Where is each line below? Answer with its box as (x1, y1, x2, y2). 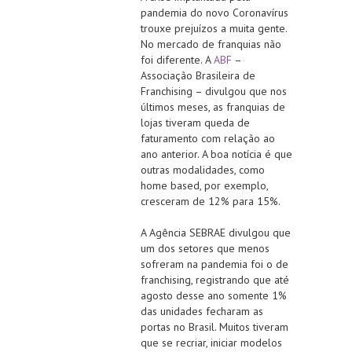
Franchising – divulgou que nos (141, 83, 287, 98)
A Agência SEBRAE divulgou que (141, 225, 291, 240)
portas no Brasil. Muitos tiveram (141, 319, 288, 334)
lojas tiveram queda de (141, 115, 250, 130)
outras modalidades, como (141, 162, 265, 177)
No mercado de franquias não (141, 36, 281, 51)
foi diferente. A (141, 52, 214, 67)
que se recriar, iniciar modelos (141, 335, 282, 350)
